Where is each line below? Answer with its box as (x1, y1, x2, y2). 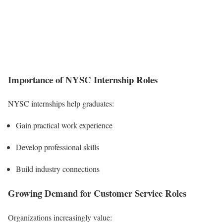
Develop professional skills (16, 142, 99, 153)
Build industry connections (16, 164, 100, 174)
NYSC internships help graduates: (8, 98, 114, 109)
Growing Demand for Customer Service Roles (8, 186, 186, 200)
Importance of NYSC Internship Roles (8, 72, 158, 86)
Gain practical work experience (16, 120, 112, 131)
